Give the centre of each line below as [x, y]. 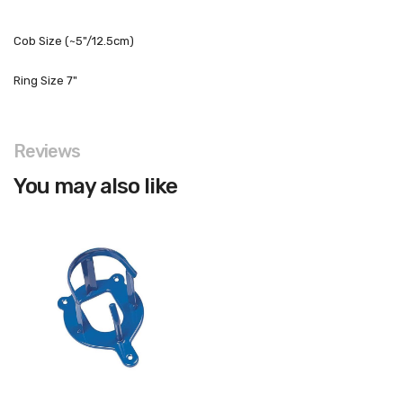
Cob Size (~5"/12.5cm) [75, 41]
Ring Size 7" [47, 81]
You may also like [95, 186]
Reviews [47, 151]
